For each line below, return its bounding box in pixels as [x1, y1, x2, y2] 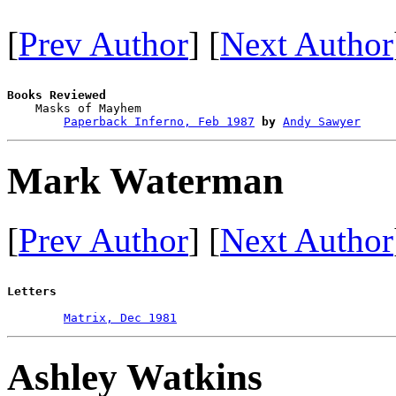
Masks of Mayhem [7, 102, 290, 116]
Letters [7, 284, 57, 298]
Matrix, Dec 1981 [64, 310, 177, 324]
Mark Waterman [7, 159, 284, 202]
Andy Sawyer [283, 115, 361, 129]
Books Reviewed [7, 88, 106, 103]
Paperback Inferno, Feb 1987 [64, 115, 255, 129]
